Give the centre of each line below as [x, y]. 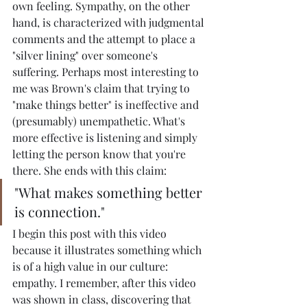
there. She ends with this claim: [89, 170]
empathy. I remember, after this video [106, 282]
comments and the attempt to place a [105, 38]
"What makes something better [110, 192]
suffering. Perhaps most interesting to [107, 71]
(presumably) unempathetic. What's [100, 121]
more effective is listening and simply [106, 137]
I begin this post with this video [91, 233]
